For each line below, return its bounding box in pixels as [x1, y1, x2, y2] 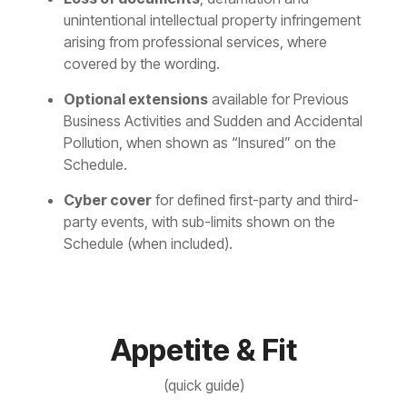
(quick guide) [163, 376, 244, 394]
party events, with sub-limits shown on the [64, 213, 335, 231]
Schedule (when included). [64, 234, 233, 253]
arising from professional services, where [64, 33, 327, 51]
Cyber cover [64, 191, 152, 209]
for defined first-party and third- [152, 191, 359, 209]
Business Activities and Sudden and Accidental [64, 112, 362, 130]
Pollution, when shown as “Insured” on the [64, 134, 336, 152]
